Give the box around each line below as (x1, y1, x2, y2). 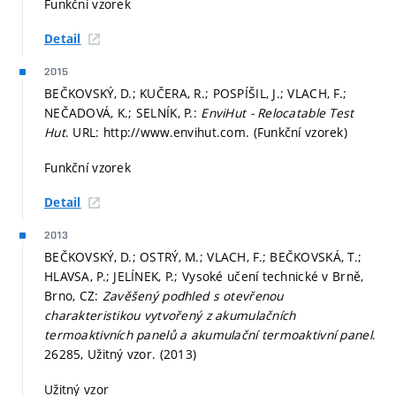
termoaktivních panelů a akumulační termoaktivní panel (44, 326, 372, 344)
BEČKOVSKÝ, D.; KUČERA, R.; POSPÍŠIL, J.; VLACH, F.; (44, 85, 347, 103)
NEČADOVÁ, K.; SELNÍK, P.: (44, 104, 202, 122)
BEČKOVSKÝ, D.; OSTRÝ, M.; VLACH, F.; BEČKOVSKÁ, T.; (44, 248, 362, 266)
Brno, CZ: (44, 287, 103, 305)
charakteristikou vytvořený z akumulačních (44, 307, 296, 324)
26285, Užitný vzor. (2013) (44, 346, 197, 363)
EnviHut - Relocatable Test (201, 104, 354, 122)
